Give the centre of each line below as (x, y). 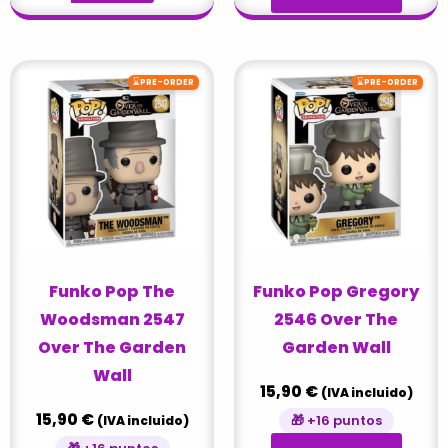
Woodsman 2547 (112, 319)
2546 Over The (336, 319)
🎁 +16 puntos (336, 420)
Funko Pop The (112, 291)
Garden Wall (336, 347)
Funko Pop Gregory (336, 291)
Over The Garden (112, 347)
